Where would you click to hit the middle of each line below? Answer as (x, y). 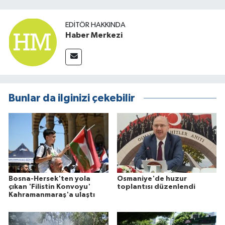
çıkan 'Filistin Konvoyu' (49, 187)
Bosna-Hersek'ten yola (49, 179)
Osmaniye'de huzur (152, 179)
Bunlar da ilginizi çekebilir (72, 98)
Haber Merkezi (94, 35)
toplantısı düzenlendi (156, 187)
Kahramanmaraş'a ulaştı (52, 195)
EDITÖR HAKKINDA (95, 25)
